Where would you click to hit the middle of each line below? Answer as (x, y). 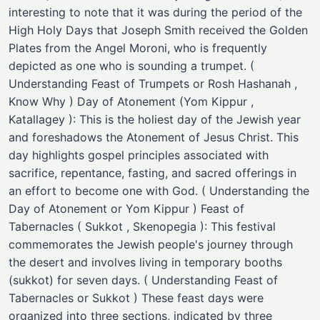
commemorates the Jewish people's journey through (151, 244)
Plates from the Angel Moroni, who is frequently (138, 48)
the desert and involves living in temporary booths (145, 262)
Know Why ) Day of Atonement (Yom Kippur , (131, 101)
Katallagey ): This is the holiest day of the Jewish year (155, 119)
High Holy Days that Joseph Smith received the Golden (158, 30)
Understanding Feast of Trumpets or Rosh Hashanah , (153, 84)
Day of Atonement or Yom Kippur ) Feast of (126, 209)
